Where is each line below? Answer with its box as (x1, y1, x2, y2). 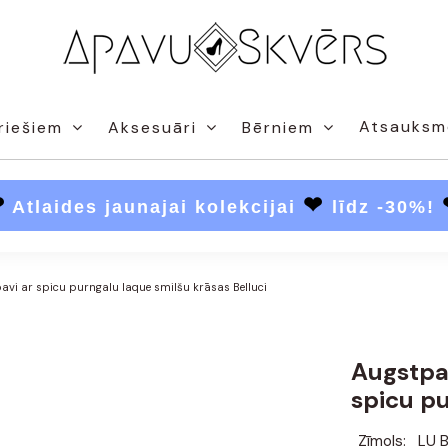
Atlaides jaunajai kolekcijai (6, 197, 303, 217)
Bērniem (242, 116, 320, 138)
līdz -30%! (332, 197, 442, 217)
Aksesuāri (108, 116, 203, 138)
